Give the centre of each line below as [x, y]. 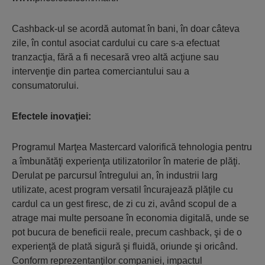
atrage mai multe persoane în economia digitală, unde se [130, 218]
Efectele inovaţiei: [51, 116]
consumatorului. [45, 85]
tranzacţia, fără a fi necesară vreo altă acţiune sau [115, 57]
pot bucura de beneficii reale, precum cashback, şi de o [127, 232]
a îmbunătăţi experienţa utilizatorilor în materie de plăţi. [126, 161]
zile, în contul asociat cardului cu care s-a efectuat [116, 43]
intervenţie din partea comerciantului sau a [101, 71]
